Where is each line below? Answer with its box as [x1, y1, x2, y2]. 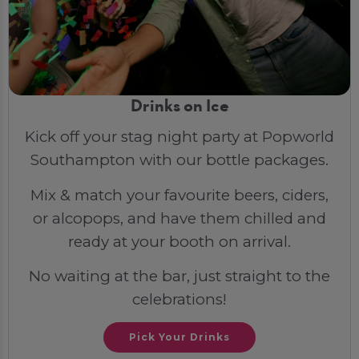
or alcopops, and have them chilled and [33, 208, 326, 228]
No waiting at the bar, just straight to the [29, 266, 330, 285]
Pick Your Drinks [129, 331, 230, 344]
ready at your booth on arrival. [68, 232, 291, 251]
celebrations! [132, 289, 227, 309]
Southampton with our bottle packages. [30, 151, 329, 170]
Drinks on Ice [130, 99, 229, 115]
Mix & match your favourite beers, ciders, [30, 185, 329, 204]
